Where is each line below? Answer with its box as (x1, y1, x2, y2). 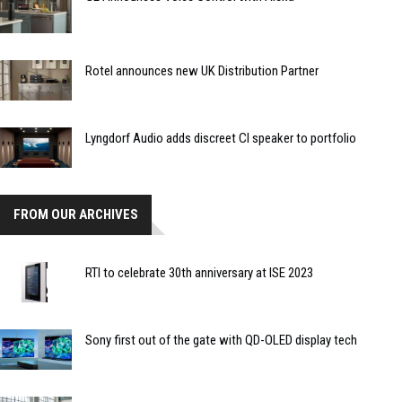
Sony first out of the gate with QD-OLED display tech (85, 331, 357, 348)
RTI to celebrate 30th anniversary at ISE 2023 (85, 265, 313, 282)
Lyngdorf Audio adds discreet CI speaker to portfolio (85, 130, 356, 147)
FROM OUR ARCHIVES (13, 206, 138, 223)
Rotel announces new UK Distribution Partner (85, 63, 319, 80)
